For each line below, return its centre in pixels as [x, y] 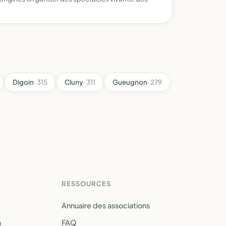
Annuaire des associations [106, 205]
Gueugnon [130, 82]
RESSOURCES [87, 184]
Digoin [23, 82]
